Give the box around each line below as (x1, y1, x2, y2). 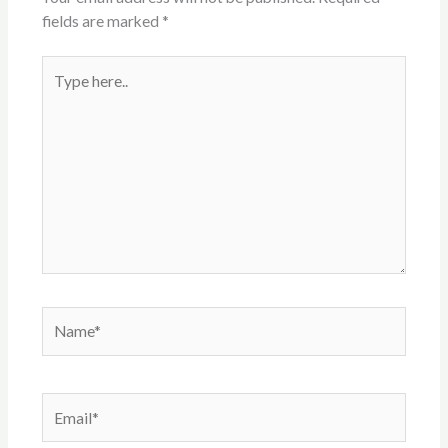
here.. (40, 82, 77, 101)
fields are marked (41, 12, 162, 31)
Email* (40, 395, 86, 414)
